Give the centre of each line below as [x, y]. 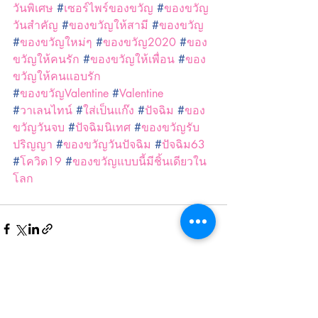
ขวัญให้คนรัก [46, 59]
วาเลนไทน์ [46, 110]
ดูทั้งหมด [209, 309]
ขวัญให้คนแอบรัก [57, 76]
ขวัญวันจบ [39, 127]
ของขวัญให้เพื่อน [132, 59]
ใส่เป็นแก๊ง [109, 110]
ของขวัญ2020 [139, 42]
